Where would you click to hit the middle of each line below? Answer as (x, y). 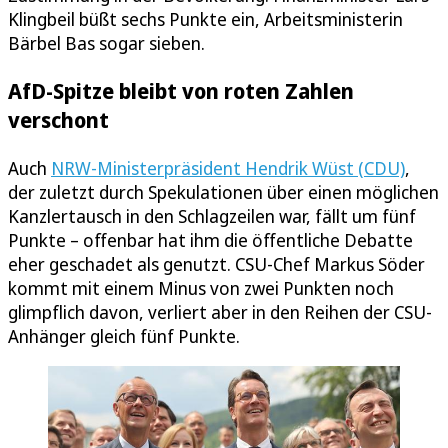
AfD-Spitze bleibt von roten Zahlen (181, 91)
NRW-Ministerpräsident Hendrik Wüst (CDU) (228, 167)
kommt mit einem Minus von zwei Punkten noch (201, 287)
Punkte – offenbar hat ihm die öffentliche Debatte (210, 239)
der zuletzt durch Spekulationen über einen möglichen (223, 191)
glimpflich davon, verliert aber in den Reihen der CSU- (220, 311)
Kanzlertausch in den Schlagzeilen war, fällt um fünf (212, 215)
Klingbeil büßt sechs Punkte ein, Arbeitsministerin (205, 19)
